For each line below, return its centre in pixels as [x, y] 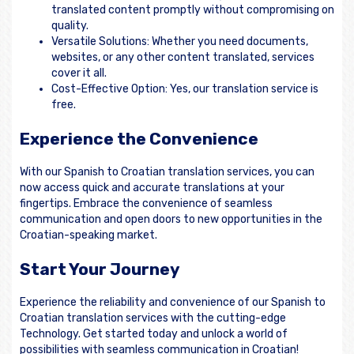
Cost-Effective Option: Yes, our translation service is [185, 89]
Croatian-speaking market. [88, 235]
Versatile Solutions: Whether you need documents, [180, 42]
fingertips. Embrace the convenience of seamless [146, 204]
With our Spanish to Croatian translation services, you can [167, 172]
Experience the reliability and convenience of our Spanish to [173, 303]
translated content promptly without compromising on [193, 10]
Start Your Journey [100, 269]
